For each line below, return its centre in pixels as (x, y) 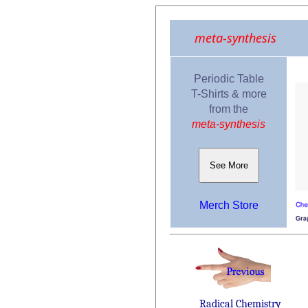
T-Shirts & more (229, 94)
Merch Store (229, 205)
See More (229, 165)
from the (229, 109)
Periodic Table (229, 79)
